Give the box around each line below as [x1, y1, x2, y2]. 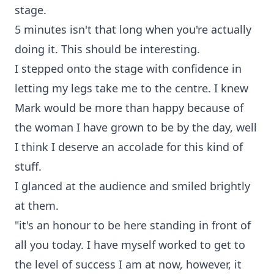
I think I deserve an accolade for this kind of [15, 139, 243, 154]
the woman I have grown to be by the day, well [15, 120, 257, 135]
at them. [15, 198, 59, 213]
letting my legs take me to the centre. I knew [15, 81, 248, 95]
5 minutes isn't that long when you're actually [15, 22, 251, 37]
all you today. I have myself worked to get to [15, 237, 245, 252]
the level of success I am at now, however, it [15, 257, 242, 272]
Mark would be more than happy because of [15, 100, 243, 115]
